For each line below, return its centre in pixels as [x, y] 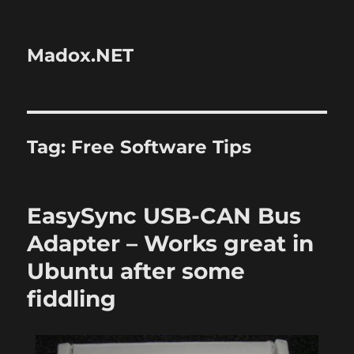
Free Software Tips [162, 147]
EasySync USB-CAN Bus [164, 216]
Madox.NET [81, 55]
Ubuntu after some [136, 271]
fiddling [72, 299]
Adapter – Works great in [171, 243]
